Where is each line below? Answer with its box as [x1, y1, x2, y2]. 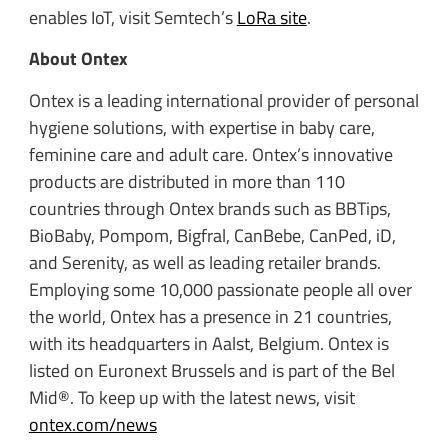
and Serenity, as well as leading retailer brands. [28, 248, 381, 276]
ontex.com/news [28, 410, 157, 438]
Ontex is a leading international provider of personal [28, 86, 419, 114]
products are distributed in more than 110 [28, 167, 345, 195]
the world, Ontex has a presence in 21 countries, [28, 302, 392, 330]
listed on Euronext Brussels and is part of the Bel [28, 356, 395, 384]
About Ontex [28, 45, 128, 73]
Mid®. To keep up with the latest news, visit [28, 383, 355, 411]
